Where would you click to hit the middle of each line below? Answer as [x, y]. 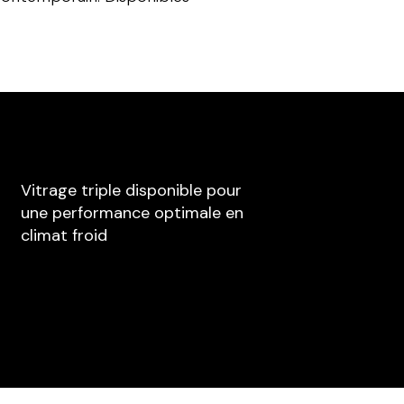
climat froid [64, 236]
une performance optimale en [133, 213]
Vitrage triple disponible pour [132, 191]
